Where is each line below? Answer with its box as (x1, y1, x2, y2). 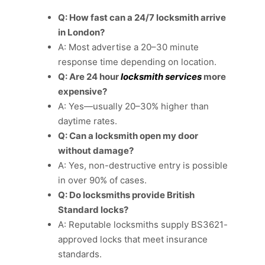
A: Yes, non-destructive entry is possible (58, 159, 228, 171)
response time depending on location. (58, 56, 216, 67)
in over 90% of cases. (58, 174, 147, 186)
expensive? (58, 85, 107, 97)
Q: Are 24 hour (58, 70, 121, 82)
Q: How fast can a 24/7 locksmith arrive (58, 11, 226, 23)
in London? (58, 26, 105, 38)
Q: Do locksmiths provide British (58, 189, 195, 201)
